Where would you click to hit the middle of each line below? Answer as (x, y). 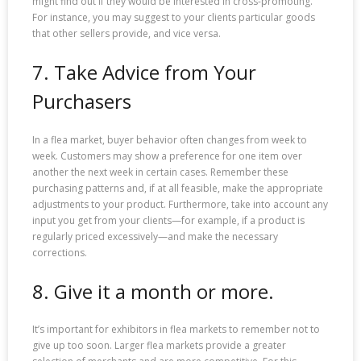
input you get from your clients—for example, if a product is (168, 220)
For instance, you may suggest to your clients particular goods (174, 18)
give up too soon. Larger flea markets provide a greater (159, 345)
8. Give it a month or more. (153, 291)
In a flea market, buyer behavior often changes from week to (170, 139)
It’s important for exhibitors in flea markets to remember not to (176, 329)
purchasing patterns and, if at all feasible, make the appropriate (178, 188)
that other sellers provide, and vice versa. (127, 34)
